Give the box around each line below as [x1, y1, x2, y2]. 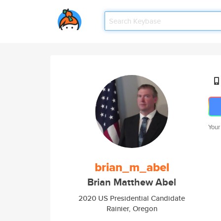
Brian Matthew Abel [87, 175, 176, 189]
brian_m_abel [94, 158, 169, 176]
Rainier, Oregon [106, 203, 157, 214]
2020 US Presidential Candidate [78, 193, 185, 203]
